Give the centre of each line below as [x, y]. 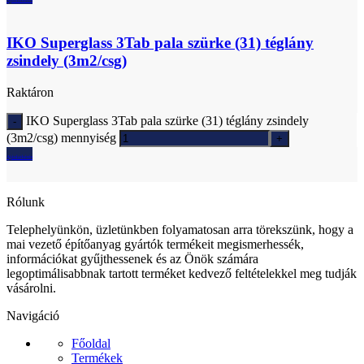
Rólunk [26, 202]
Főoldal [91, 344]
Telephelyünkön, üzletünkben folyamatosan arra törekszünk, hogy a [180, 230]
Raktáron [30, 93]
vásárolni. [31, 288]
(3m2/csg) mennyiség [61, 138]
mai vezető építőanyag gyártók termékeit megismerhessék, [155, 245]
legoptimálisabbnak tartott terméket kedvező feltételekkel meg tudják [182, 274]
